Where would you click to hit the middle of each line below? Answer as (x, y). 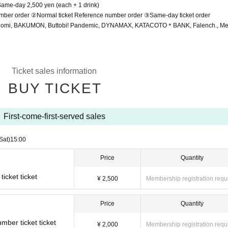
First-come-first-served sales (54, 116)
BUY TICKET (55, 88)
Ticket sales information (54, 71)
